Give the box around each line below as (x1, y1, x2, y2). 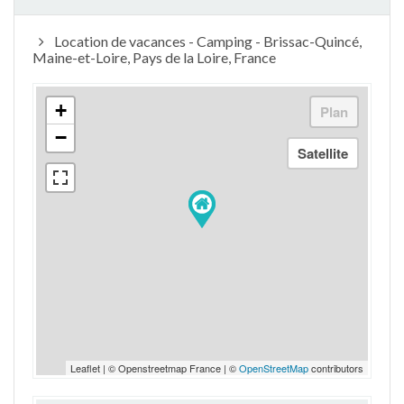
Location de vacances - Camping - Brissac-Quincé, (50, 32, 362, 50)
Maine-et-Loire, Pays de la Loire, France (32, 49, 276, 66)
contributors (308, 361, 363, 375)
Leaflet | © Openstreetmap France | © (70, 361, 239, 375)
